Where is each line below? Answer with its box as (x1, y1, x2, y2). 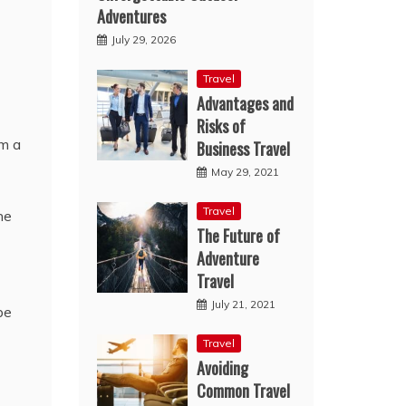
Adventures (97, 4, 167, 28)
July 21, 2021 (211, 296, 276, 311)
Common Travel (197, 378, 291, 402)
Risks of (197, 113, 246, 138)
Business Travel (197, 136, 291, 160)
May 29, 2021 (211, 164, 280, 179)
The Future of (197, 223, 281, 247)
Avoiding (197, 355, 249, 380)
